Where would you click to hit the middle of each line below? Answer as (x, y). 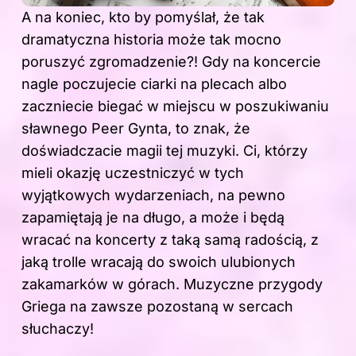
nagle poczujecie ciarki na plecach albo (154, 84)
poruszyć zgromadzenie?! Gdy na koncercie (171, 62)
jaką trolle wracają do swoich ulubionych (159, 262)
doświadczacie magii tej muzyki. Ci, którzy (164, 151)
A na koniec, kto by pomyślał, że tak (143, 17)
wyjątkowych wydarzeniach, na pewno (153, 195)
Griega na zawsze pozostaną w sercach (157, 307)
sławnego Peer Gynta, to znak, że (136, 129)
